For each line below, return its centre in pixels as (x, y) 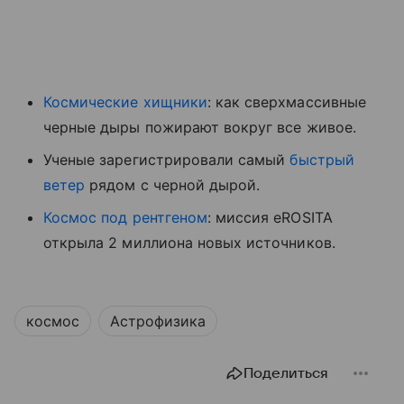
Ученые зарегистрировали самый (167, 159)
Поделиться (286, 373)
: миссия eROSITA (270, 217)
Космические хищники (125, 101)
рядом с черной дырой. (173, 184)
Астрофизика (158, 321)
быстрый (322, 159)
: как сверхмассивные (286, 101)
